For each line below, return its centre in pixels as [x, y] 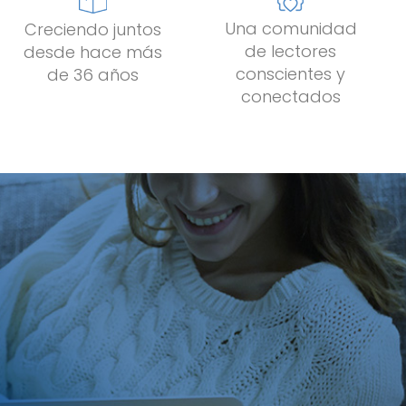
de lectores [291, 51]
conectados [290, 96]
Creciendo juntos [93, 29]
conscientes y [291, 73]
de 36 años [93, 74]
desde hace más [93, 52]
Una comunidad [290, 28]
